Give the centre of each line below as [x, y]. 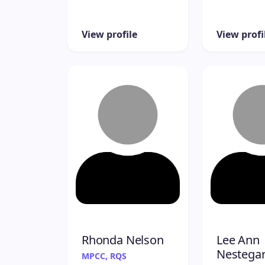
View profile [109, 34]
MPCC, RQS [104, 256]
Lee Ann [238, 240]
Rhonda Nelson [123, 240]
